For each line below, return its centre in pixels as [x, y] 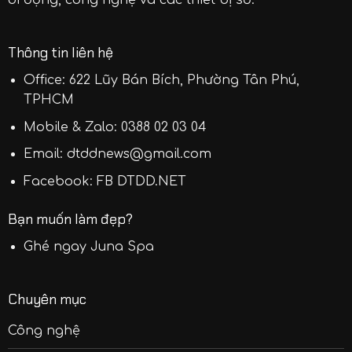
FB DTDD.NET [142, 182]
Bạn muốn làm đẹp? [70, 219]
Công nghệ [44, 331]
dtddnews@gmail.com [139, 154]
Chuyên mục [47, 300]
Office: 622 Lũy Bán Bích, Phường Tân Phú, [162, 81]
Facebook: [60, 182]
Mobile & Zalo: [73, 127]
